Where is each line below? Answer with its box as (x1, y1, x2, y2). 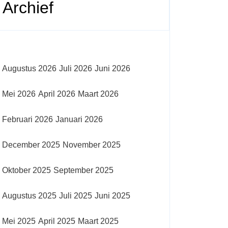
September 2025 (53, 166, 113, 175)
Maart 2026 (78, 90, 119, 98)
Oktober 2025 (2, 166, 51, 175)
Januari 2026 (55, 115, 103, 124)
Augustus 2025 (2, 191, 56, 200)
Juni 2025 (95, 191, 130, 200)
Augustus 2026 (2, 64, 56, 73)
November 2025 (63, 140, 121, 149)
